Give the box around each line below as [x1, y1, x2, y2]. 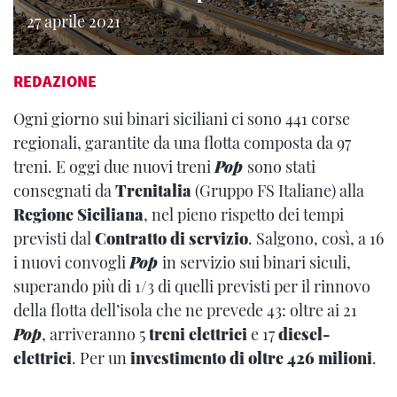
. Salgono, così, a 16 [248, 228, 384, 249]
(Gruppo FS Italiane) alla [195, 180, 364, 201]
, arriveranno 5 [42, 323, 149, 345]
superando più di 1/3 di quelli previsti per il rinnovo [13, 276, 370, 297]
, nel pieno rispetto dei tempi [144, 204, 344, 225]
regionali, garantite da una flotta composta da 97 [13, 132, 351, 153]
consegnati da [13, 180, 115, 201]
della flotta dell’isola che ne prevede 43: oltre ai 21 [13, 300, 357, 321]
